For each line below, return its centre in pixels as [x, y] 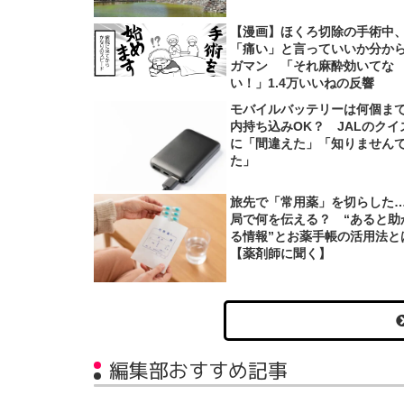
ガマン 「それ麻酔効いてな [312, 65]
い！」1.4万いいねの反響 [303, 83]
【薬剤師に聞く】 [281, 253]
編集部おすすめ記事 [198, 370]
